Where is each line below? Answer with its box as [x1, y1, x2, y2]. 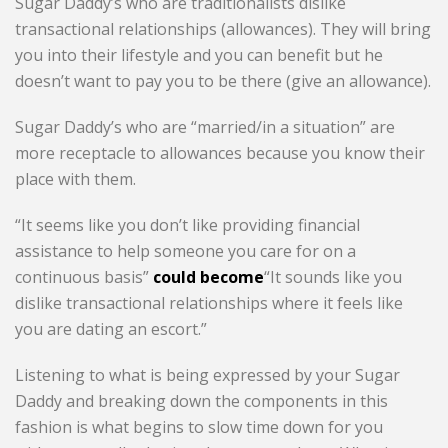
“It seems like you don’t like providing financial [15, 214, 361, 237]
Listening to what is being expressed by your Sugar [15, 364, 401, 387]
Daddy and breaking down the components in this [15, 390, 389, 413]
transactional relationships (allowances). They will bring [15, 18, 432, 41]
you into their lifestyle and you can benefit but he [15, 44, 384, 67]
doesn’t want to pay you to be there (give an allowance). [15, 70, 432, 93]
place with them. [15, 168, 137, 191]
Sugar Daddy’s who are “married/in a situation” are [15, 116, 396, 139]
